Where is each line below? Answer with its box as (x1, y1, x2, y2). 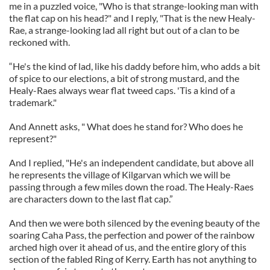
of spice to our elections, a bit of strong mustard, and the (9, 72, 239, 84)
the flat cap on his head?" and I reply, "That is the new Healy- (9, 12, 256, 24)
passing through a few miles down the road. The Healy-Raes (9, 181, 254, 192)
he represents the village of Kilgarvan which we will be (9, 169, 230, 180)
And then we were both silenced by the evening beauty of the (9, 217, 260, 228)
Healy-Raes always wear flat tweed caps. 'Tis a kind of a (9, 84, 235, 96)
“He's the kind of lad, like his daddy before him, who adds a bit (9, 60, 260, 72)
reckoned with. (9, 36, 70, 48)
